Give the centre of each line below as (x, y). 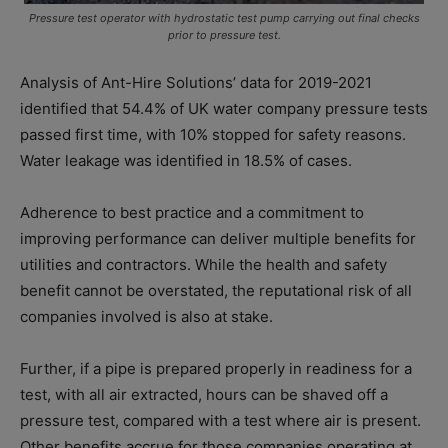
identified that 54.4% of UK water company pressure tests (224, 108)
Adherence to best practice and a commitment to (192, 212)
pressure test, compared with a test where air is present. (220, 420)
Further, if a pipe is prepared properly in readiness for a (216, 368)
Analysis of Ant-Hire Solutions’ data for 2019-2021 (196, 82)
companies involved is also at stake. (146, 316)
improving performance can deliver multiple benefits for (218, 238)
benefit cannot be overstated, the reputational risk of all (216, 290)
